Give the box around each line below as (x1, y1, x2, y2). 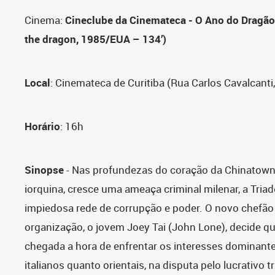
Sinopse (25, 163, 66, 177)
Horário (25, 119, 60, 134)
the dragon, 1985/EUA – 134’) (25, 32, 166, 47)
